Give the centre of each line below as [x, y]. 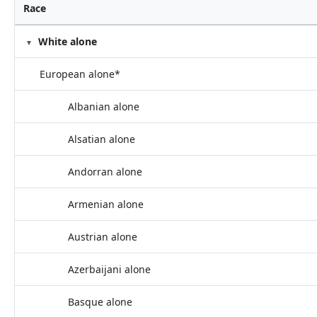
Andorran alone [105, 172]
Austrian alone [103, 237]
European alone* [80, 74]
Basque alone [100, 302]
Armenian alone [106, 204]
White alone [68, 41]
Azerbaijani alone [109, 269]
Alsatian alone [102, 139]
